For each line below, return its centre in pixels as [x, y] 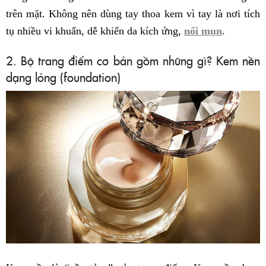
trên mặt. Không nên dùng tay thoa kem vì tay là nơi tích [133, 13]
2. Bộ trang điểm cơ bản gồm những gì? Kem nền [133, 60]
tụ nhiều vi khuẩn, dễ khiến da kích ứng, [95, 31]
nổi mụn [203, 31]
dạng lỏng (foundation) [63, 76]
